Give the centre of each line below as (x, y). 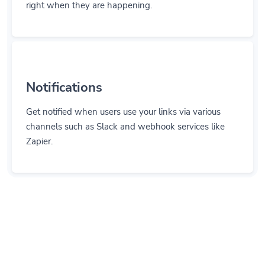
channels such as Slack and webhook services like (125, 113)
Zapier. (39, 127)
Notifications (64, 74)
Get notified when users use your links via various (123, 98)
